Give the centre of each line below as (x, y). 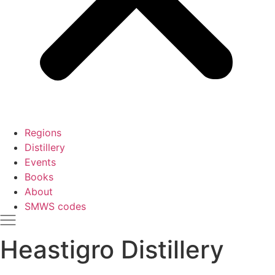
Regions (43, 133)
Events (40, 162)
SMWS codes (55, 206)
